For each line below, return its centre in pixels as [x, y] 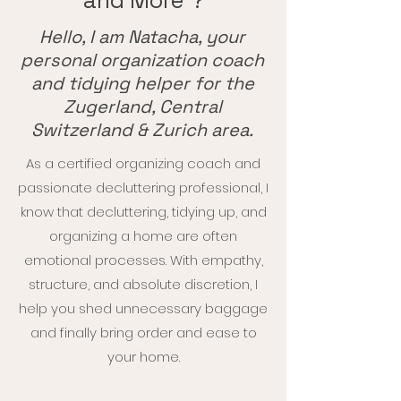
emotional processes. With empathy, [143, 260]
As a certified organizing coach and [143, 163]
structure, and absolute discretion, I [143, 284]
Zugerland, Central [142, 107]
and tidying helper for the [142, 83]
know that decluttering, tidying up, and [143, 212]
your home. [143, 357]
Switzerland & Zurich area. [142, 130]
